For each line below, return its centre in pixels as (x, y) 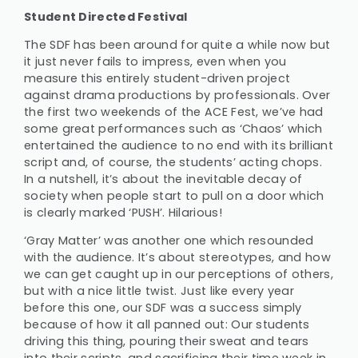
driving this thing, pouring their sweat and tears (167, 342)
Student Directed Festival (106, 16)
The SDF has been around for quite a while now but (177, 45)
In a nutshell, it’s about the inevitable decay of (163, 179)
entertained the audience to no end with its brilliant (179, 146)
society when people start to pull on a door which (174, 196)
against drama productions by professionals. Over (177, 95)
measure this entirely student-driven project (157, 79)
